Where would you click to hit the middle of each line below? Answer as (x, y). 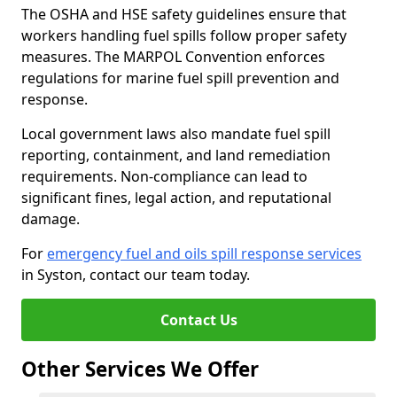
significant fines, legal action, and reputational (176, 198)
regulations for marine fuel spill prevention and (180, 78)
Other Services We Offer (140, 369)
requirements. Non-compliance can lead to (164, 176)
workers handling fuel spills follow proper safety (184, 35)
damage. (51, 219)
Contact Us (198, 320)
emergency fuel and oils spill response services (204, 253)
